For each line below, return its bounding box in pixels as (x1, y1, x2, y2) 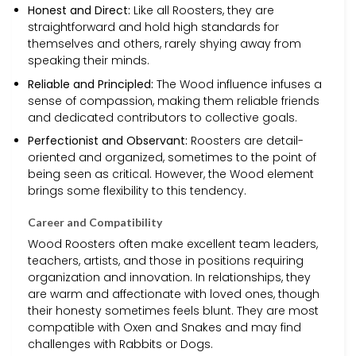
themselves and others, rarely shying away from (28, 36, 301, 52)
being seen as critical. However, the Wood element (28, 165, 314, 182)
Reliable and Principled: (28, 75, 153, 92)
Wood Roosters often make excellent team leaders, (28, 236, 318, 253)
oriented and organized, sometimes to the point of (28, 149, 316, 165)
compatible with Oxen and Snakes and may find (28, 319, 301, 336)
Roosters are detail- (188, 132, 304, 149)
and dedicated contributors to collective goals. (28, 109, 297, 126)
